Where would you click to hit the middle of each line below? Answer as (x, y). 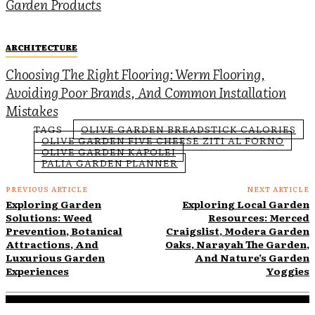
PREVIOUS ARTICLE (47, 188)
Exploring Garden (53, 204)
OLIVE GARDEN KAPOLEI (109, 151)
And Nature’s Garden (252, 257)
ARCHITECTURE (41, 47)
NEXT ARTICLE (278, 188)
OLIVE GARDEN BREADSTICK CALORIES (188, 128)
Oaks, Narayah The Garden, (237, 244)
